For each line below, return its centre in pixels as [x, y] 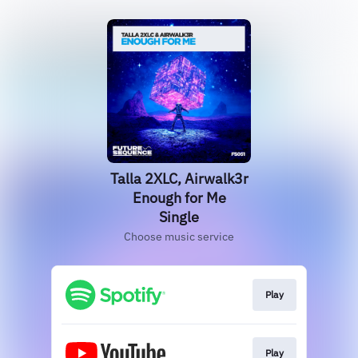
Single [179, 217]
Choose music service [179, 237]
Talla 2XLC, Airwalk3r [179, 179]
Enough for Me [179, 198]
